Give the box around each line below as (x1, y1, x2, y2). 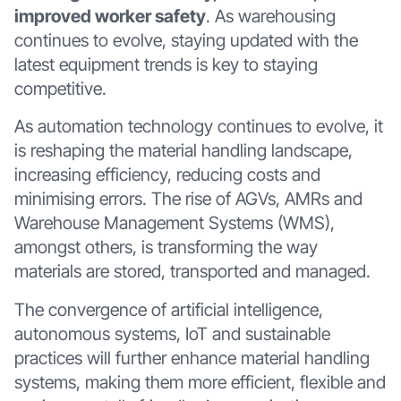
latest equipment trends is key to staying (13, 53, 318, 75)
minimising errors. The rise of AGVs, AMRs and (13, 188, 363, 210)
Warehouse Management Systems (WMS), (13, 212, 335, 235)
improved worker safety (13, 4, 206, 27)
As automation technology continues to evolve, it (13, 115, 383, 138)
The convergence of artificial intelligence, (13, 299, 323, 321)
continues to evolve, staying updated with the (13, 29, 358, 51)
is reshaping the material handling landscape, (13, 140, 353, 162)
